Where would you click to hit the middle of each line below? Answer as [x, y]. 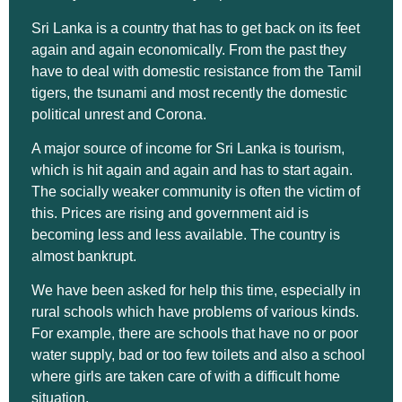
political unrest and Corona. [119, 114]
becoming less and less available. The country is [186, 234]
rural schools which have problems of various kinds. [195, 312]
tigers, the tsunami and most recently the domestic [189, 92]
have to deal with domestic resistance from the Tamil [197, 71]
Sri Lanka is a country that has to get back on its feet [196, 28]
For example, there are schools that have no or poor [195, 334]
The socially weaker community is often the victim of [196, 191]
